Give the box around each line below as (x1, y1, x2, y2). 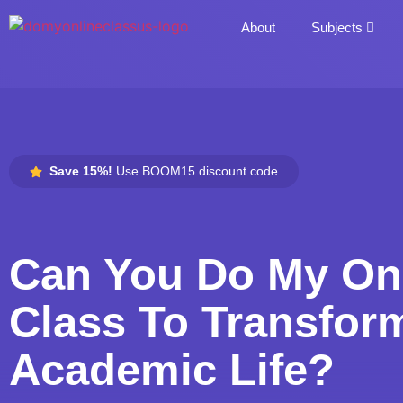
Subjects (310, 20, 366, 35)
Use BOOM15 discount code (112, 164, 279, 178)
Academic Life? (9, 345, 335, 394)
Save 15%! (49, 164, 113, 178)
